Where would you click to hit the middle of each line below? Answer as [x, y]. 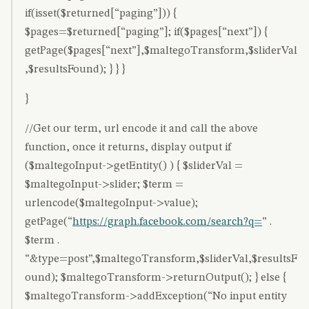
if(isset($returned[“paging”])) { [101, 14]
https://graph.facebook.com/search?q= [167, 222]
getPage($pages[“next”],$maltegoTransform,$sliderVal [161, 51]
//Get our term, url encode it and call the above [141, 129]
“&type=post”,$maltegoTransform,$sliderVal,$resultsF [161, 259]
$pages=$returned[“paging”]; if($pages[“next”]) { [146, 32]
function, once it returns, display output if [128, 148]
